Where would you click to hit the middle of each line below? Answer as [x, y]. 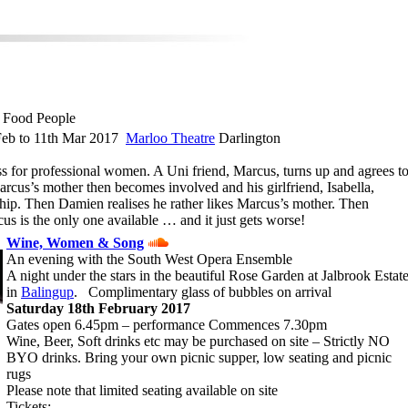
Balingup [47, 292]
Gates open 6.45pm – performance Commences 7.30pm [167, 325]
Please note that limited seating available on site [142, 390]
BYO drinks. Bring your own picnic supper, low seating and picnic [199, 357]
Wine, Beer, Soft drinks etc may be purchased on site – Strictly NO [198, 341]
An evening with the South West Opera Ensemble [149, 259]
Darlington [248, 138]
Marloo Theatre [170, 138]
